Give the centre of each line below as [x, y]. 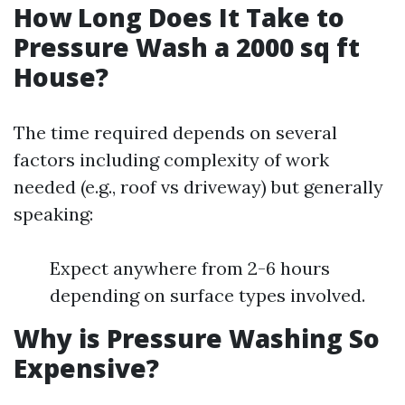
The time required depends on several [175, 132]
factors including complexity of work [171, 160]
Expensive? [86, 368]
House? [61, 77]
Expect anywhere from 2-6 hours [190, 268]
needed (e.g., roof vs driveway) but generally [198, 187]
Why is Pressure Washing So [197, 338]
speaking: [53, 214]
